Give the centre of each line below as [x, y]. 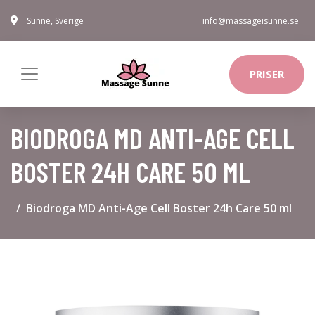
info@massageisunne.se [251, 21]
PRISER [267, 74]
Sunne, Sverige [55, 21]
